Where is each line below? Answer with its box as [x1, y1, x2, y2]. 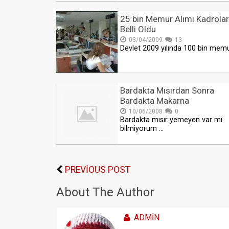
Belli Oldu [120, 24, 156, 35]
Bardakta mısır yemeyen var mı [120, 116, 222, 125]
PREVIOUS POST [65, 165, 130, 175]
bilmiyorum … [120, 124, 164, 133]
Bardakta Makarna [120, 96, 189, 106]
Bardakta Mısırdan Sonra [120, 85, 214, 96]
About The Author [56, 185, 154, 200]
